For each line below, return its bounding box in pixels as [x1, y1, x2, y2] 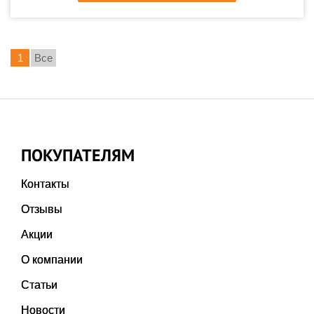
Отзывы [21, 203, 62, 215]
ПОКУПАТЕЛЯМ [21, 144, 135, 166]
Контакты [21, 178, 69, 190]
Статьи [21, 279, 57, 291]
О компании [21, 254, 83, 266]
